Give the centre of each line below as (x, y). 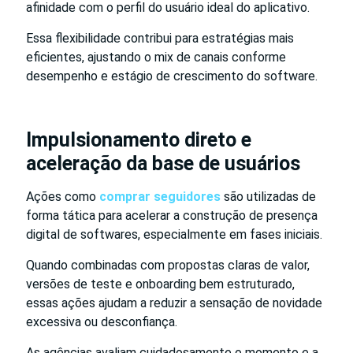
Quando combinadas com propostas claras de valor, (168, 265)
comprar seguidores (160, 196)
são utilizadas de (268, 196)
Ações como (63, 196)
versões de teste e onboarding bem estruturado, (160, 284)
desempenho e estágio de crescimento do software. (172, 76)
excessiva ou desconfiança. (102, 321)
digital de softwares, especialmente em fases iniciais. (174, 234)
